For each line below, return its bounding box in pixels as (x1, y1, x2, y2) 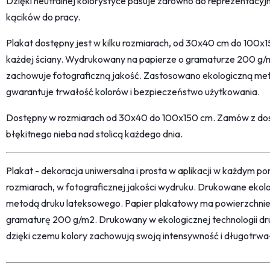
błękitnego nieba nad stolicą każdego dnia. (6, 128, 183, 140)
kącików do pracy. (6, 11, 80, 24)
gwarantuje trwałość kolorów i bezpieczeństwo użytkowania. (6, 86, 260, 98)
